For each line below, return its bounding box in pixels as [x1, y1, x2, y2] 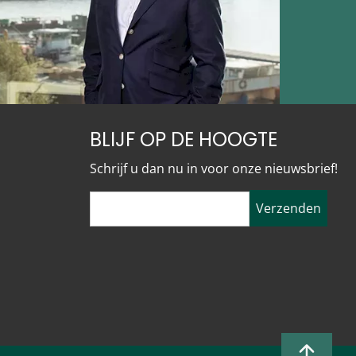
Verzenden [256, 199, 321, 218]
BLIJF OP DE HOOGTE [90, 126, 277, 153]
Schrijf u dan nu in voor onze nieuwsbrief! [90, 160, 338, 178]
